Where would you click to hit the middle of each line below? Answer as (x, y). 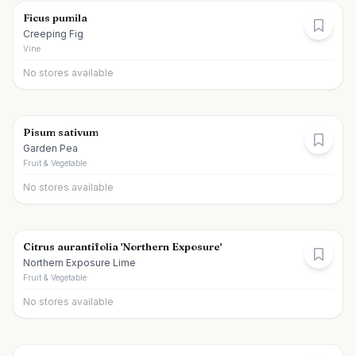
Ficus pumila (55, 17)
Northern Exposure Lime (79, 263)
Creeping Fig (53, 34)
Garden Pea (50, 148)
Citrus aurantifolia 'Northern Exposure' (122, 246)
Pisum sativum (61, 132)
